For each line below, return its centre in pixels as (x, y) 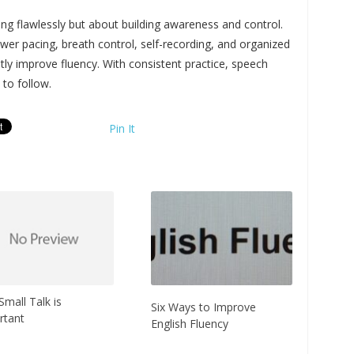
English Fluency (190, 324)
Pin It (122, 128)
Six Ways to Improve (204, 307)
